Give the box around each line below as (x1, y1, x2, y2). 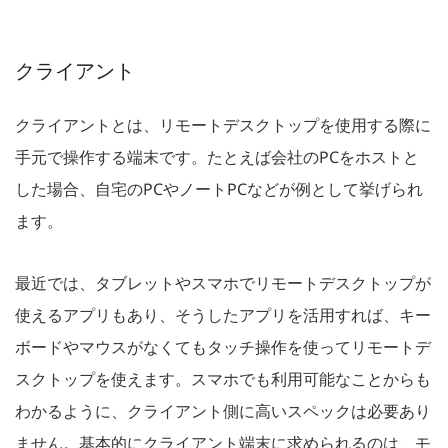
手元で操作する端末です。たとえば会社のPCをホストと (15, 146, 419, 169)
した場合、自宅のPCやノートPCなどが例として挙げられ (15, 178, 423, 201)
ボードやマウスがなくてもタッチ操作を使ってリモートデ (15, 336, 431, 359)
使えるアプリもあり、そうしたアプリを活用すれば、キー (15, 304, 431, 327)
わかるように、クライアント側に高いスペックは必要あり (15, 400, 431, 423)
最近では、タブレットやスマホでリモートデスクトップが (15, 272, 431, 295)
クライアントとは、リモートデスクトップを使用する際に (15, 114, 431, 137)
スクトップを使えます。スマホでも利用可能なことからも (15, 368, 431, 391)
